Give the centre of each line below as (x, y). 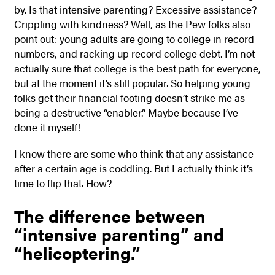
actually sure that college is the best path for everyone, (137, 68)
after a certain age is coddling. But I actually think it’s (133, 168)
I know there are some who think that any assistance (134, 153)
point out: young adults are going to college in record (134, 39)
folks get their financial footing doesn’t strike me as (129, 98)
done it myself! (47, 127)
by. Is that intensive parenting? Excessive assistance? (135, 10)
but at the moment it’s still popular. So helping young (132, 83)
